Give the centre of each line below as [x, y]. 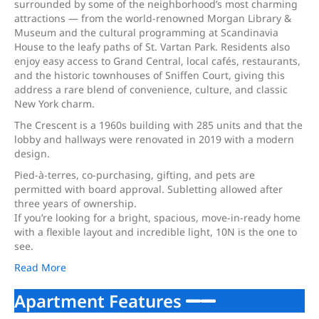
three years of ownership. [75, 203]
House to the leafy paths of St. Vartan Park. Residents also [152, 47]
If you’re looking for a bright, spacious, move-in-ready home [157, 218]
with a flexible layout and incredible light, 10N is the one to [156, 232]
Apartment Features [100, 301]
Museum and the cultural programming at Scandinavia [146, 32]
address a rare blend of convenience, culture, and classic [151, 89]
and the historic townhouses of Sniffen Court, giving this [150, 75]
